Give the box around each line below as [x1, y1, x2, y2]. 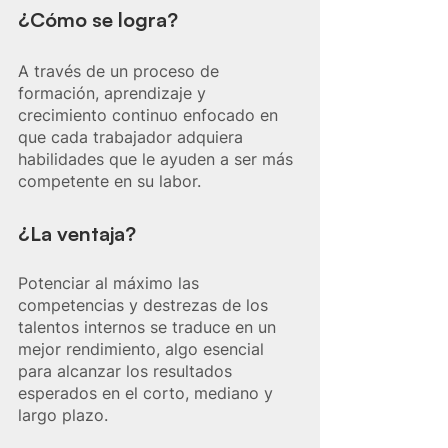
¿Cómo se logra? [18, 7, 178, 33]
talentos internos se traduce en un [18, 317, 281, 338]
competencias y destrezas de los [18, 295, 273, 316]
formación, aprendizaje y [18, 83, 211, 104]
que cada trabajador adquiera [18, 127, 248, 148]
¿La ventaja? [18, 221, 141, 247]
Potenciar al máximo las [18, 273, 204, 294]
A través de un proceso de [18, 61, 224, 82]
